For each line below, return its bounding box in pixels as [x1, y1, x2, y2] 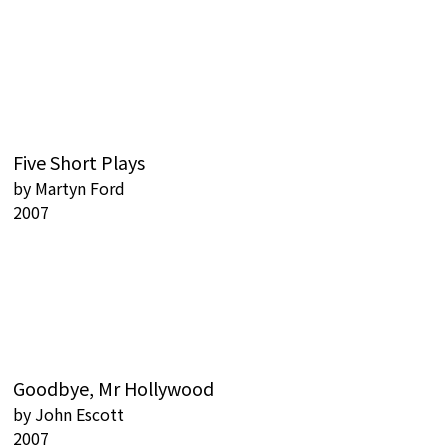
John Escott [35, 402, 124, 426]
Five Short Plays [13, 149, 145, 175]
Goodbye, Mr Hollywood [13, 375, 214, 401]
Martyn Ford [35, 176, 125, 200]
